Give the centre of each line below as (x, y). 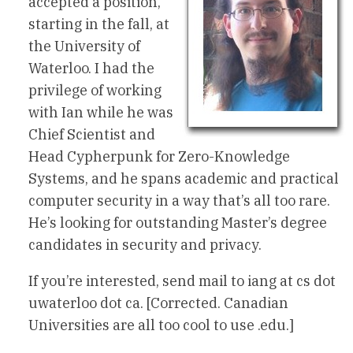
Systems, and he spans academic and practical (184, 179)
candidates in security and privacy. (145, 245)
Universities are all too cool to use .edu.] (161, 325)
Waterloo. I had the (91, 69)
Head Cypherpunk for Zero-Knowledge (159, 157)
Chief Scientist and (92, 135)
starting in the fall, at (99, 24)
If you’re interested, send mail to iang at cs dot (182, 281)
